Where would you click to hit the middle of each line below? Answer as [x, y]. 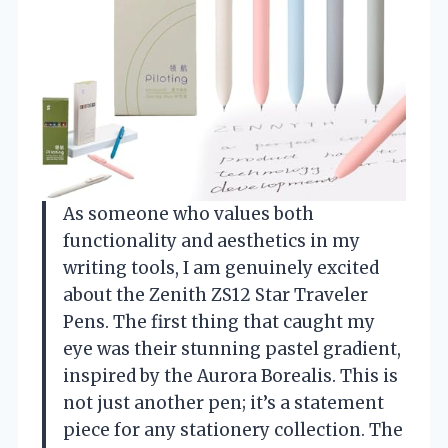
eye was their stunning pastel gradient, [232, 349]
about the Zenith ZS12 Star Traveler [215, 295]
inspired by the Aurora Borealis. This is [230, 376]
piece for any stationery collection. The [233, 430]
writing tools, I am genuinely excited [221, 268]
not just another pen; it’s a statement [223, 403]
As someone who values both [188, 214]
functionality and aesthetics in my [211, 241]
